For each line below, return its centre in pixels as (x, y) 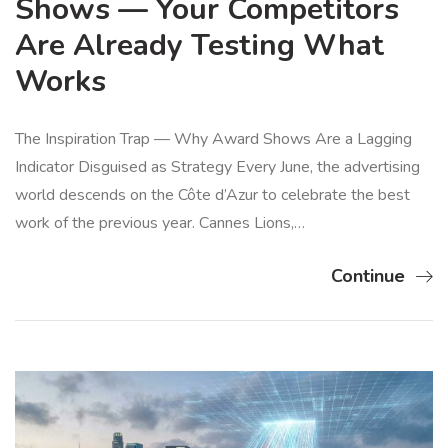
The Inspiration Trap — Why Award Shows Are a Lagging (213, 139)
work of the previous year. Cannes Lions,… (160, 223)
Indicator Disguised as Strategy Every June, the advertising (217, 167)
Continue (368, 276)
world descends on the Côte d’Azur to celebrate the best (212, 195)
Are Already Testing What (199, 46)
